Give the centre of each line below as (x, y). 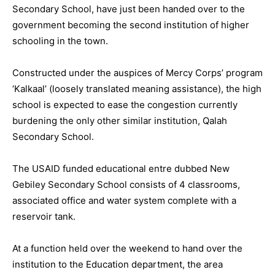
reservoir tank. (44, 216)
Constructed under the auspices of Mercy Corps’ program (137, 73)
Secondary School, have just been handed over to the (129, 9)
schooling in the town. (60, 41)
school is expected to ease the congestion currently (125, 105)
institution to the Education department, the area (118, 264)
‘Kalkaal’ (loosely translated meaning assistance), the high (137, 89)
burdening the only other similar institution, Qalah (120, 121)
